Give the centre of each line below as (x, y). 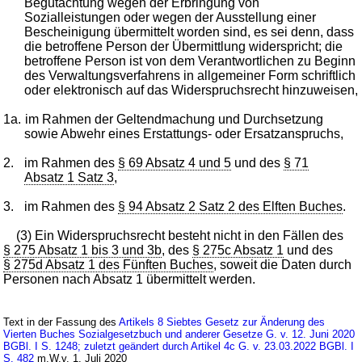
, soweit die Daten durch (283, 264)
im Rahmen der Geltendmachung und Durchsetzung (175, 119)
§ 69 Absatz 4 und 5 (175, 162)
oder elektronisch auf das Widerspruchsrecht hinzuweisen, (192, 90)
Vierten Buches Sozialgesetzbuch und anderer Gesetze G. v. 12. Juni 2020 (179, 334)
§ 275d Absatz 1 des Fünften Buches (109, 264)
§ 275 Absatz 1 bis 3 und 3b (83, 250)
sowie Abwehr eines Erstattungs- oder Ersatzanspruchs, (184, 133)
